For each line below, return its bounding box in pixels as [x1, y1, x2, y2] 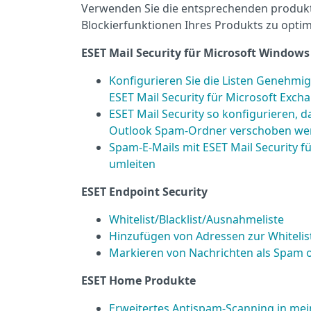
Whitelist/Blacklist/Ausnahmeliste [109, 212, 284, 227]
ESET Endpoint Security [81, 184, 208, 199]
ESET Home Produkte [81, 273, 196, 288]
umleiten [109, 156, 155, 171]
